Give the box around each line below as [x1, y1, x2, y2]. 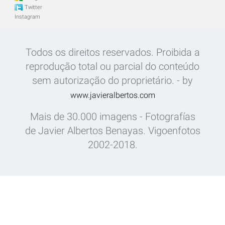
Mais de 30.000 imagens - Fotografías [30, 110, 195, 123]
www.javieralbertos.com [70, 90, 155, 100]
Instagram [15, 14, 40, 20]
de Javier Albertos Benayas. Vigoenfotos [25, 125, 200, 137]
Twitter [25, 4, 42, 11]
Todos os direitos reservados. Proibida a [25, 46, 200, 58]
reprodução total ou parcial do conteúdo [26, 60, 199, 72]
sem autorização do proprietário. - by [32, 74, 193, 86]
